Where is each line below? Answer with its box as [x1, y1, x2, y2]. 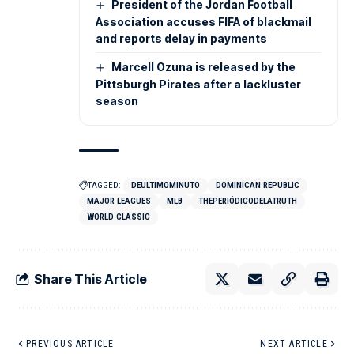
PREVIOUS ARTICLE [26, 338, 115, 350]
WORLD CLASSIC [87, 212, 150, 223]
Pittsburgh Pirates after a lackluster [96, 77, 301, 92]
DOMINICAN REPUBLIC [216, 180, 299, 191]
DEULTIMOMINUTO [131, 180, 200, 191]
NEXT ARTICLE [260, 338, 328, 350]
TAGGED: [88, 180, 121, 191]
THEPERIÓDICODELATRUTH [198, 196, 297, 207]
